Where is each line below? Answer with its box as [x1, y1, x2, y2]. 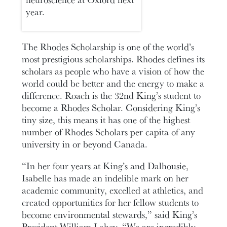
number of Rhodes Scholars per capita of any [22, 125, 196, 138]
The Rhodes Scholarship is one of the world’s [22, 40, 195, 53]
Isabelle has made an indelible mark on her [22, 171, 189, 184]
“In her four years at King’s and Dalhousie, [22, 159, 189, 172]
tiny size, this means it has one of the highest [22, 112, 191, 126]
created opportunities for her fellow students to [22, 195, 199, 209]
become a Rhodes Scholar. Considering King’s [22, 100, 201, 114]
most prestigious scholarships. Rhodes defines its [22, 52, 205, 65]
